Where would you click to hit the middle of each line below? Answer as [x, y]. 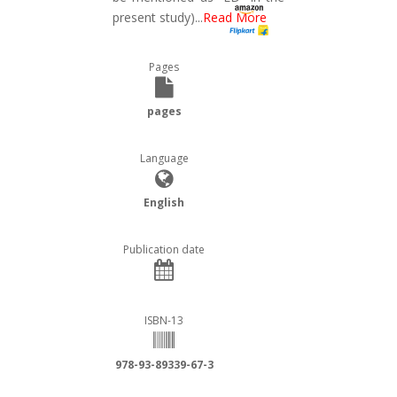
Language [164, 159]
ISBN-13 [164, 321]
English [164, 203]
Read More [235, 18]
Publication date [164, 250]
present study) [154, 18]
